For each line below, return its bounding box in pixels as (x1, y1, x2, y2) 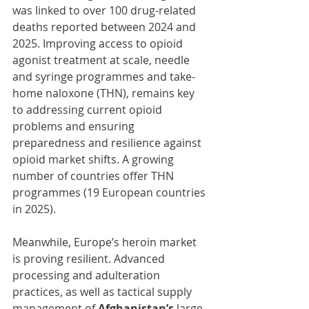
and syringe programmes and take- (12, 69, 195, 85)
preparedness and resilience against (12, 135, 204, 151)
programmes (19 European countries (12, 185, 208, 201)
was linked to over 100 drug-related (12, 3, 199, 19)
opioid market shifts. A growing (12, 152, 177, 168)
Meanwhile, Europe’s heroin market (12, 235, 199, 250)
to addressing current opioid (12, 102, 165, 118)
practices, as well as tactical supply (12, 284, 195, 300)
